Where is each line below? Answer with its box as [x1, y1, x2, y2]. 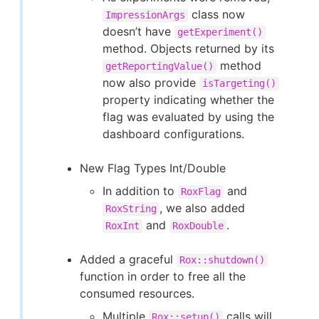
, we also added [159, 201, 245, 215]
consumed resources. [80, 286, 194, 300]
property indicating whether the [103, 93, 274, 107]
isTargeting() [202, 78, 276, 89]
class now [188, 7, 245, 21]
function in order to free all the [80, 269, 246, 283]
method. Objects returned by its [103, 41, 274, 56]
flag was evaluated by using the [103, 110, 274, 124]
